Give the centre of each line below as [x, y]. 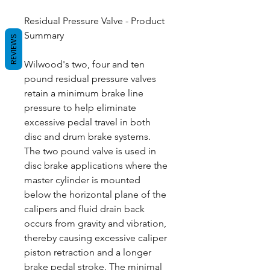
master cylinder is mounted [82, 180]
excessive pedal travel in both [87, 122]
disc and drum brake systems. [87, 137]
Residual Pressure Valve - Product [94, 21]
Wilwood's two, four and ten [84, 64]
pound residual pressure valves [90, 79]
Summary [44, 35]
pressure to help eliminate [80, 108]
